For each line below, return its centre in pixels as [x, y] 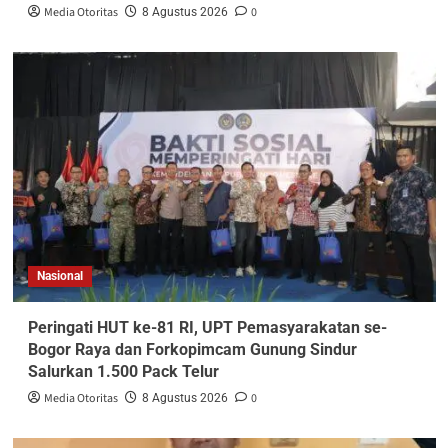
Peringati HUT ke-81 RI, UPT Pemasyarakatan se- [207, 328]
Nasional [59, 276]
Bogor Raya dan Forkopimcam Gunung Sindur [192, 350]
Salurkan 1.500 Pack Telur [123, 372]
